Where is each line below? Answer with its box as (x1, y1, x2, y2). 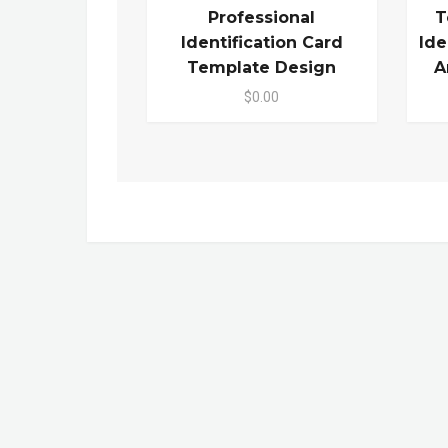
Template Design (187, 57, 337, 77)
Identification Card (180, 32, 343, 52)
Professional (208, 7, 316, 27)
